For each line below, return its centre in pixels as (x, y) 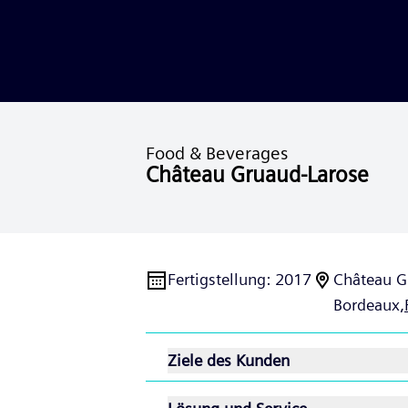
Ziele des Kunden (229, 360)
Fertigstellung (217, 279)
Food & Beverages (217, 153)
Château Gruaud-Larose (257, 174)
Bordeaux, (369, 305)
